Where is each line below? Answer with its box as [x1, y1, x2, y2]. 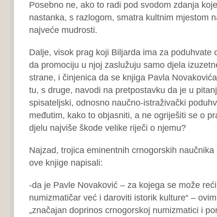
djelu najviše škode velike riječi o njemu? [29, 123, 186, 133]
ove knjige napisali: [29, 157, 103, 168]
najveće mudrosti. [29, 25, 97, 35]
